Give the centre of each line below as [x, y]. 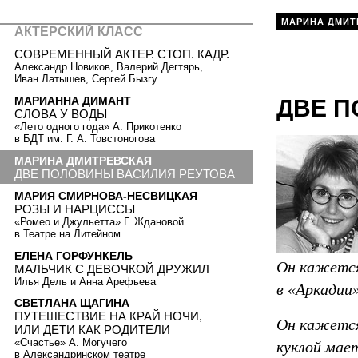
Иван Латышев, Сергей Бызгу [86, 79]
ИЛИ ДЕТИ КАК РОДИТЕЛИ [92, 330]
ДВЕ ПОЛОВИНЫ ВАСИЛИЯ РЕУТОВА [125, 173]
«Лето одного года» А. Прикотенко [98, 126]
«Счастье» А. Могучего [71, 343]
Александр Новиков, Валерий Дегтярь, [109, 67]
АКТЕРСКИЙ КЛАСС [79, 31]
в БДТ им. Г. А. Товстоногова [85, 138]
